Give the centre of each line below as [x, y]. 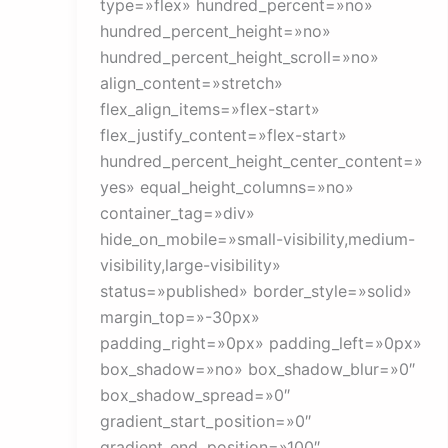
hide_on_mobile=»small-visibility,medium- [257, 238]
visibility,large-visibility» [190, 264]
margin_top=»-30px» [179, 316]
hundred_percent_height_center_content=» [261, 160]
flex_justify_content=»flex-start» [223, 134]
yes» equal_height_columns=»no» [226, 186]
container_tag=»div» [177, 212]
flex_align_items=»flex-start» [209, 108]
